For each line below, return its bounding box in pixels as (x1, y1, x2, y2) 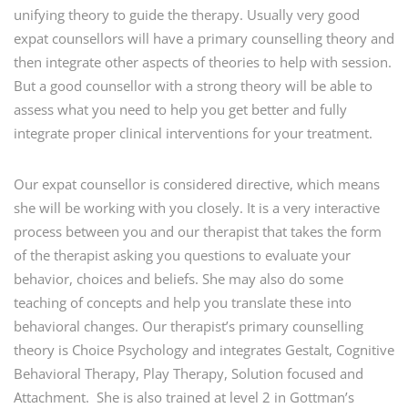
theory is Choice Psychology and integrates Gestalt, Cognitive (14, 341, 394, 359)
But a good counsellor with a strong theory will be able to (14, 76, 372, 95)
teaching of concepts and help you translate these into (14, 293, 352, 311)
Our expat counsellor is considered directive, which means (14, 175, 380, 193)
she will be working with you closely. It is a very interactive (14, 199, 380, 217)
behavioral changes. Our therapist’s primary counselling (14, 317, 363, 335)
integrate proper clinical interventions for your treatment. (14, 124, 372, 142)
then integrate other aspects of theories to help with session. (14, 53, 392, 71)
